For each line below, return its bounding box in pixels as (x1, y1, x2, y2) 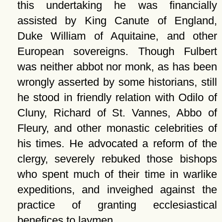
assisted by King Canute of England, (17, 14, 217, 27)
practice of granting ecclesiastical (17, 199, 217, 211)
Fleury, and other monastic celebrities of (17, 122, 217, 134)
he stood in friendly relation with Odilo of (17, 91, 217, 104)
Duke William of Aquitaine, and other (17, 30, 217, 42)
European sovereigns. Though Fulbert (17, 45, 217, 57)
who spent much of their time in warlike (17, 168, 217, 180)
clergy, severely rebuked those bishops (17, 153, 217, 165)
